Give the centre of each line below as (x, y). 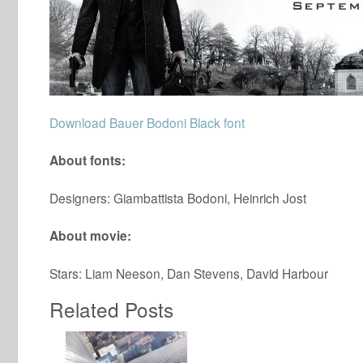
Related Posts (111, 309)
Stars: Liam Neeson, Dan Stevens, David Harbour (189, 273)
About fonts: (88, 160)
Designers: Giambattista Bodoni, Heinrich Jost (178, 198)
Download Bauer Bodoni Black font (147, 122)
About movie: (90, 235)
